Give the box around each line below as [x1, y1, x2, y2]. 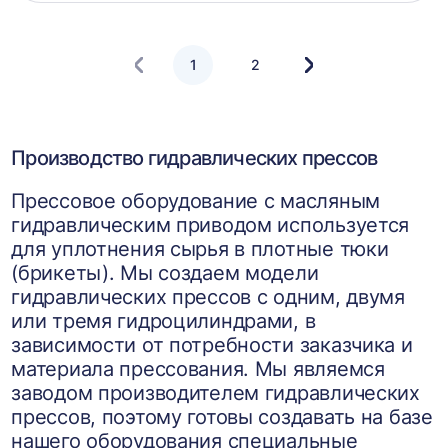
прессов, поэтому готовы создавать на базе [11, 405, 433, 429]
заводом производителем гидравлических [11, 381, 420, 405]
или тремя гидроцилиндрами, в [11, 309, 316, 333]
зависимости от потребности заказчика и [11, 333, 413, 357]
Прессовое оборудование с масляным [11, 189, 380, 213]
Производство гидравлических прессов [11, 146, 378, 170]
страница [307, 78, 371, 96]
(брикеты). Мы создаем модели [11, 261, 319, 285]
